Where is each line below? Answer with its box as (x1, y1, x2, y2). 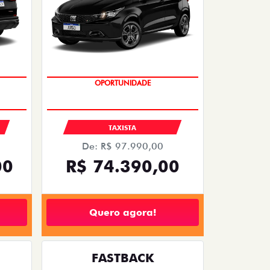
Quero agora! (89, 206, 156, 218)
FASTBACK (91, 251, 154, 266)
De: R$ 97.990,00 (82, 140, 163, 152)
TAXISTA (108, 124, 137, 133)
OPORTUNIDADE (95, 78, 151, 88)
